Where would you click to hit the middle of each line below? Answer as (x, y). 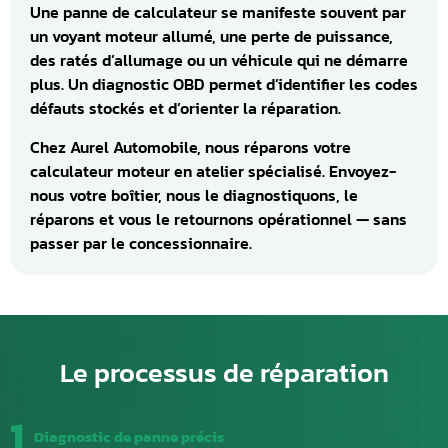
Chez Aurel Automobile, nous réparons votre (190, 146)
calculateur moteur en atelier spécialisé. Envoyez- (213, 170)
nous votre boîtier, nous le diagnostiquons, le (194, 194)
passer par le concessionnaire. (141, 242)
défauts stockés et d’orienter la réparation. (185, 108)
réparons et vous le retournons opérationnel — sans (218, 218)
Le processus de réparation (224, 372)
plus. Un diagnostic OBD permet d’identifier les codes (224, 84)
